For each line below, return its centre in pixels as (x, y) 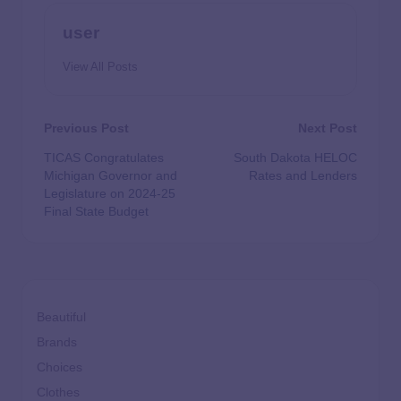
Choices (60, 368)
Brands (57, 343)
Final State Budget (96, 212)
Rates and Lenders (303, 176)
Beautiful (61, 318)
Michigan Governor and (111, 176)
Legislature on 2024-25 (110, 194)
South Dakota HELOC (295, 158)
